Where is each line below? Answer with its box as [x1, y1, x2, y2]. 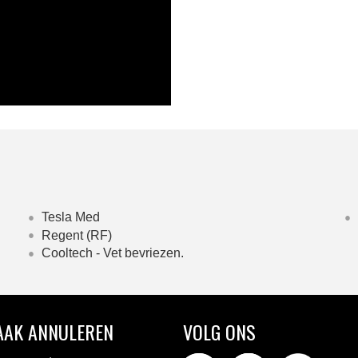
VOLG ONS [183, 317, 256, 346]
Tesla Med [41, 209, 100, 224]
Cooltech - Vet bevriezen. [41, 246, 184, 261]
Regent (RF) [41, 228, 112, 242]
